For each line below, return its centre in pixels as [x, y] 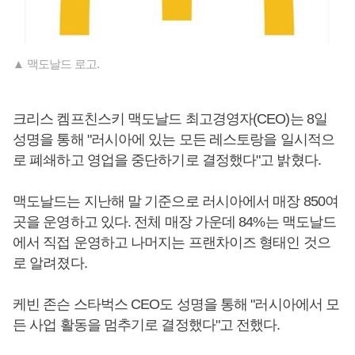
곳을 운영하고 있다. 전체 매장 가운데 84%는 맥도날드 [175, 222]
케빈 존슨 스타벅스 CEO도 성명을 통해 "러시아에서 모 [176, 305]
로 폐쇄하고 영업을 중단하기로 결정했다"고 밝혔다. [168, 160]
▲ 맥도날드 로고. [56, 64]
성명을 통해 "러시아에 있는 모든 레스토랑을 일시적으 [174, 140]
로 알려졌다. [50, 263]
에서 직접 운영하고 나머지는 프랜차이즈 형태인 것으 [172, 243]
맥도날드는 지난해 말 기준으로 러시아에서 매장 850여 [176, 202]
